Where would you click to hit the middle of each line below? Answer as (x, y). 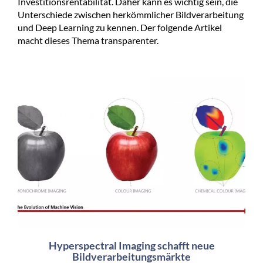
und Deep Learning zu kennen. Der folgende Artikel (120, 27)
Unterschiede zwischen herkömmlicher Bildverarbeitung (131, 14)
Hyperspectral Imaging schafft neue (131, 245)
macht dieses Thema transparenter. (88, 40)
